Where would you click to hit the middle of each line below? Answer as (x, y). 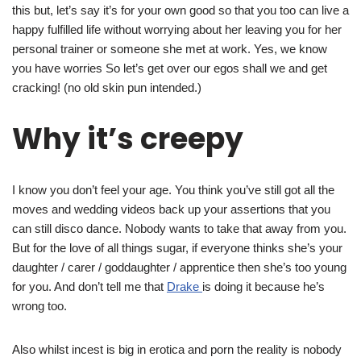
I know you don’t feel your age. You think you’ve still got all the (173, 190)
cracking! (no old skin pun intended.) (107, 88)
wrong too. (39, 306)
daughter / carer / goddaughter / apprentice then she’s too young (179, 268)
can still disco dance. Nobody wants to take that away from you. (179, 229)
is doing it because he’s (263, 287)
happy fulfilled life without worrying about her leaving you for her (177, 30)
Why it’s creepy (128, 139)
